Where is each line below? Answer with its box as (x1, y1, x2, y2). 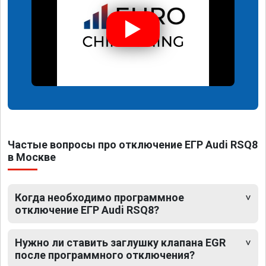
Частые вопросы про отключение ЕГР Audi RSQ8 (8, 138, 258, 151)
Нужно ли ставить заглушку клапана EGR (15, 236, 226, 249)
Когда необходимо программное (15, 191, 184, 204)
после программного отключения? (15, 249, 195, 262)
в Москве (8, 151, 56, 164)
